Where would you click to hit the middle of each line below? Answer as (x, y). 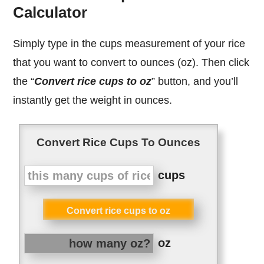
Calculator (50, 13)
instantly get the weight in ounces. (93, 100)
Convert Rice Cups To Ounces (119, 142)
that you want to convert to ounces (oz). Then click (131, 62)
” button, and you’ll (195, 81)
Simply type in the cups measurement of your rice (17, 43)
